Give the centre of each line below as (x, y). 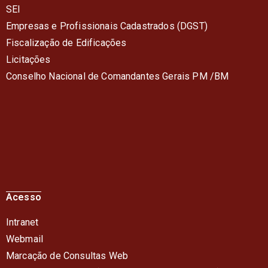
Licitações (28, 59)
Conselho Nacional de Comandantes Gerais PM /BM (118, 76)
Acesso (24, 197)
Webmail (25, 239)
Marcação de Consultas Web (67, 255)
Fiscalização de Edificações (66, 42)
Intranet (22, 222)
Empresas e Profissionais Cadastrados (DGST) (107, 26)
